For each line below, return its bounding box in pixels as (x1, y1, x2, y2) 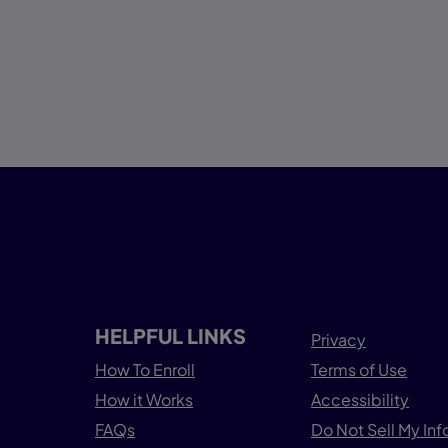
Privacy (311, 329, 366, 351)
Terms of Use (311, 359, 407, 381)
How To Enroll (95, 359, 195, 381)
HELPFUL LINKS (95, 323, 246, 349)
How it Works (95, 389, 193, 411)
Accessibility (311, 389, 409, 411)
